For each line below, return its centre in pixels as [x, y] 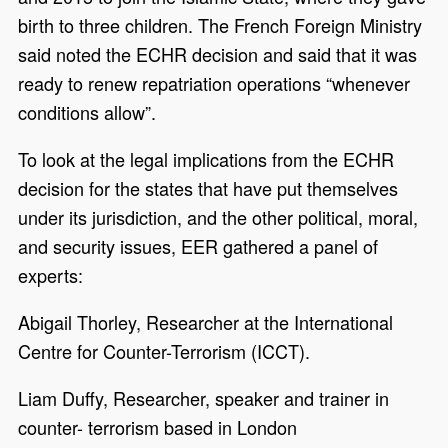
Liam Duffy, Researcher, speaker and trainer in [204, 398]
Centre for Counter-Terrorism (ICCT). [164, 351]
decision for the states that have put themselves [208, 188]
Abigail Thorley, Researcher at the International [206, 322]
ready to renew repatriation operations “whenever [214, 82]
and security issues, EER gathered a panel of [198, 246]
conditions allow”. [90, 111]
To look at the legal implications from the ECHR [206, 159]
